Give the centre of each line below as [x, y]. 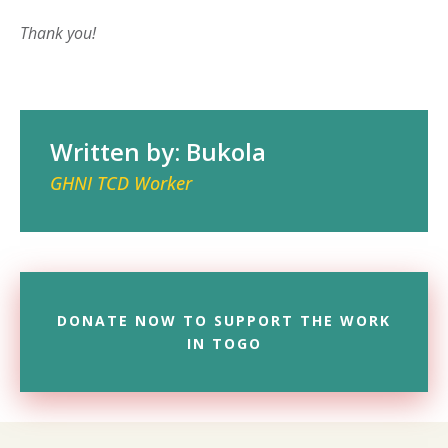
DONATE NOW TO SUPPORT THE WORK [224, 320]
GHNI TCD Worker [121, 183]
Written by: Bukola [158, 151]
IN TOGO [224, 343]
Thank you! [58, 33]
